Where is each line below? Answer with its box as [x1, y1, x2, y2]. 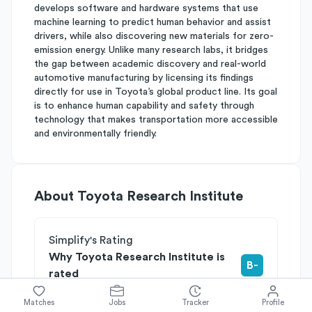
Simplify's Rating [49, 235, 133, 246]
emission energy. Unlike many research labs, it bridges [34, 45, 268, 55]
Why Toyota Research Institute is [49, 251, 225, 263]
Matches [24, 298, 54, 306]
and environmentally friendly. [34, 129, 157, 139]
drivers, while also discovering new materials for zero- [34, 31, 274, 41]
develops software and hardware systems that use [34, 3, 258, 13]
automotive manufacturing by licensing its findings [34, 73, 253, 83]
